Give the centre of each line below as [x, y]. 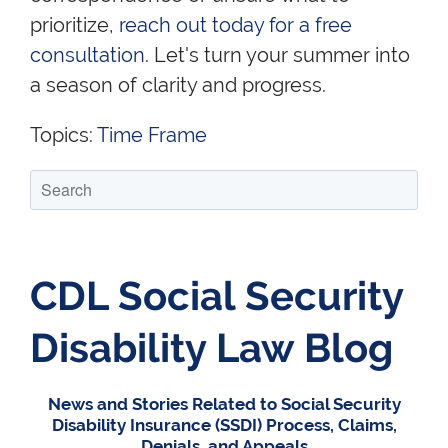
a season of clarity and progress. [178, 84]
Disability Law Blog [211, 347]
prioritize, [72, 24]
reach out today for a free [235, 24]
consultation [87, 54]
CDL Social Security [216, 295]
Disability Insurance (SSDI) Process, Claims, [224, 424]
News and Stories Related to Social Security [224, 403]
